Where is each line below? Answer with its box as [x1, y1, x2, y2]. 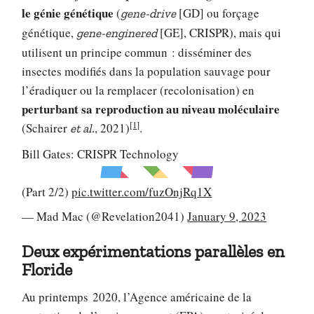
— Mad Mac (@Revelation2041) [22, 208, 188, 225]
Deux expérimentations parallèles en [22, 241, 285, 262]
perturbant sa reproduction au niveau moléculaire [22, 100, 280, 118]
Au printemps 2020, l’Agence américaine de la [22, 289, 252, 306]
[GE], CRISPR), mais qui [157, 25, 282, 41]
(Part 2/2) [22, 183, 72, 200]
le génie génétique [22, 4, 114, 22]
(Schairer [22, 120, 71, 137]
